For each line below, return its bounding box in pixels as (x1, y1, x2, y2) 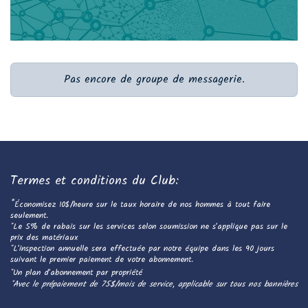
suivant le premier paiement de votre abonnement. (10, 253, 193, 267)
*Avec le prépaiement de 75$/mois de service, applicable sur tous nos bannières (10, 278, 298, 292)
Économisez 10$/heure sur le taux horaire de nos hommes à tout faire (14, 198, 270, 212)
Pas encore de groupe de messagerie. (63, 71, 245, 89)
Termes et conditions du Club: (10, 171, 179, 192)
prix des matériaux (10, 231, 78, 245)
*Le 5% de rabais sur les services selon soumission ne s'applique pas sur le (10, 220, 287, 234)
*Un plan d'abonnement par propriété (10, 266, 142, 280)
